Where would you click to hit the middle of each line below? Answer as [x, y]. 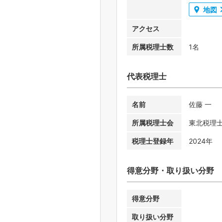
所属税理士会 [153, 123]
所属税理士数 [153, 47]
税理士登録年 [153, 141]
